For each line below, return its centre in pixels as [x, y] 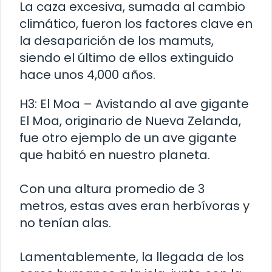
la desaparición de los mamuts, [117, 41]
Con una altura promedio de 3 [112, 189]
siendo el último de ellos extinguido [127, 58]
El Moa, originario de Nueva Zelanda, [130, 121]
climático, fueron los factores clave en [136, 24]
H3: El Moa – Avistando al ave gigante [134, 104]
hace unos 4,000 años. [87, 75]
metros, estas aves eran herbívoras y [134, 206]
